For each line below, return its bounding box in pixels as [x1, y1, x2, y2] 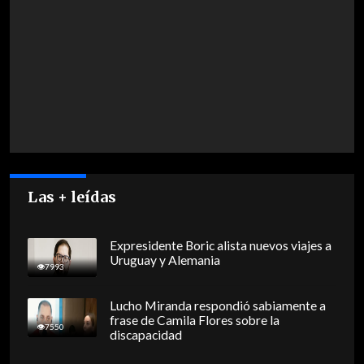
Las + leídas [28, 188, 117, 207]
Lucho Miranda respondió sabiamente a [109, 298, 326, 314]
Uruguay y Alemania [109, 253, 220, 268]
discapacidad [109, 327, 182, 343]
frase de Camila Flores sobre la [109, 313, 279, 328]
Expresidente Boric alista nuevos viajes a [109, 238, 331, 253]
